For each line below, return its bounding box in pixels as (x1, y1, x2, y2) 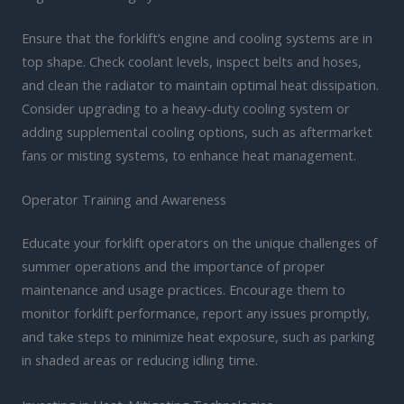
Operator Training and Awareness (22, 190, 226, 209)
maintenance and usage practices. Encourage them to (22, 280, 345, 299)
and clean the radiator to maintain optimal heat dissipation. (22, 76, 379, 95)
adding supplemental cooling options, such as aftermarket (22, 123, 372, 142)
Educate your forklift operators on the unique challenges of (22, 234, 377, 252)
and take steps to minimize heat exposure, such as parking (22, 327, 375, 346)
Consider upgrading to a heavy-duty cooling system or (22, 99, 350, 118)
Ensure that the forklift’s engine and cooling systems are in (22, 29, 372, 48)
